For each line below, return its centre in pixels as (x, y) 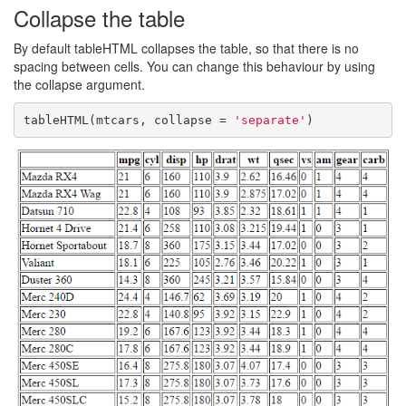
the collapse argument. (79, 84)
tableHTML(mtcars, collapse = (128, 120)
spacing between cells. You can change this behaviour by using (194, 66)
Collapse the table (99, 18)
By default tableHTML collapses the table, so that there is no (186, 48)
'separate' (270, 120)
